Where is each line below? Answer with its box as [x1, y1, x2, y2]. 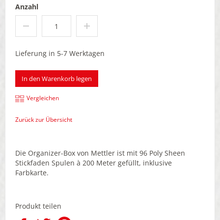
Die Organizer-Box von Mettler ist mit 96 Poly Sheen [15, 148, 185, 158]
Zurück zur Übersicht [15, 115, 72, 124]
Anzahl [15, 2, 38, 12]
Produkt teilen [15, 201, 61, 211]
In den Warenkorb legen [22, 74, 92, 83]
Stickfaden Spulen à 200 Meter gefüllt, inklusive [15, 158, 172, 168]
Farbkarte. [15, 168, 49, 178]
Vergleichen [27, 94, 59, 103]
